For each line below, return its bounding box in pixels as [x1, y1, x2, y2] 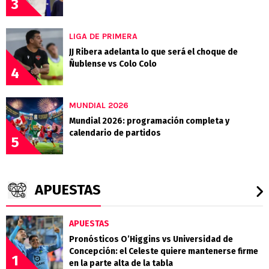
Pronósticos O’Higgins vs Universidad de [69, 234, 233, 245]
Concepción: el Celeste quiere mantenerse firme [69, 246, 258, 257]
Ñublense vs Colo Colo [69, 59, 157, 70]
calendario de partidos [69, 128, 161, 139]
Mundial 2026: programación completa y [69, 116, 229, 127]
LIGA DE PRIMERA [69, 31, 138, 42]
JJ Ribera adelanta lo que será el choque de [69, 47, 238, 58]
